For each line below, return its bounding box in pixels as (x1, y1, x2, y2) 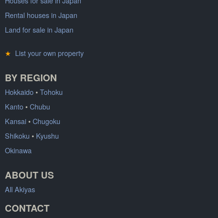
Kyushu (36, 130, 59, 141)
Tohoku (40, 86, 63, 97)
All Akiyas (5, 183, 35, 194)
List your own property (11, 47, 84, 58)
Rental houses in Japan (5, 9, 77, 20)
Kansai (5, 115, 26, 126)
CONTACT (5, 200, 50, 215)
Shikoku (5, 130, 30, 141)
